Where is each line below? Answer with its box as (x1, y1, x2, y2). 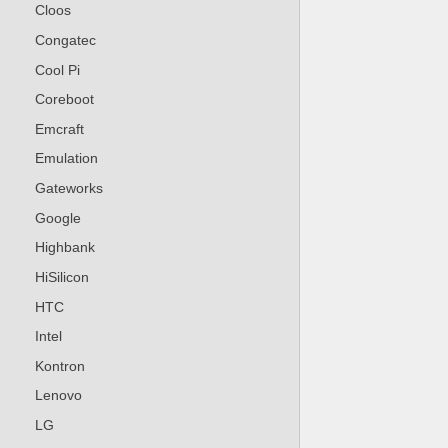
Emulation (34, 150, 98, 167)
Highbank (34, 239, 95, 256)
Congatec (34, 31, 96, 48)
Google (34, 209, 81, 226)
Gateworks (34, 180, 103, 197)
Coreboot (34, 91, 94, 108)
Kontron (34, 357, 85, 374)
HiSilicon (34, 268, 89, 285)
